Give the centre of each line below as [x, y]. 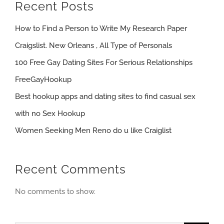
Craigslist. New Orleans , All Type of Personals [93, 46]
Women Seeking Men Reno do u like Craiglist [93, 131]
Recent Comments [70, 169]
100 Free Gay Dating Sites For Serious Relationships [104, 63]
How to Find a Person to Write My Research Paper [101, 29]
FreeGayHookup [43, 80]
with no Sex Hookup [50, 114]
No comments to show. [55, 192]
